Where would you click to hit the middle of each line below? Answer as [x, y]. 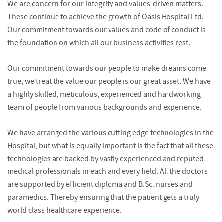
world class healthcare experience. [65, 211]
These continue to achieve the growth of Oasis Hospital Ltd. [106, 18]
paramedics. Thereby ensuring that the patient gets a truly [103, 198]
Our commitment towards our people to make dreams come [107, 69]
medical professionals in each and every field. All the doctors [108, 172]
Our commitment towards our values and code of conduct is [107, 30]
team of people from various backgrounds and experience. [105, 108]
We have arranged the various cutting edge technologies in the [111, 134]
